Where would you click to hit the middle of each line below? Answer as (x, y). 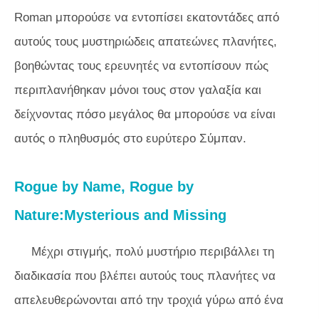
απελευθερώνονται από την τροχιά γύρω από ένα (149, 300)
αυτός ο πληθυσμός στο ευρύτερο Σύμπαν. (130, 139)
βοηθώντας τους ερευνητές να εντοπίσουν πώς (141, 66)
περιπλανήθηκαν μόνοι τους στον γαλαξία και (138, 90)
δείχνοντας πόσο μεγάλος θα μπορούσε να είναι (145, 115)
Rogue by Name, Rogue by (104, 187)
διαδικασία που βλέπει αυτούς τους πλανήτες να (145, 276)
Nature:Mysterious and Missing (120, 215)
